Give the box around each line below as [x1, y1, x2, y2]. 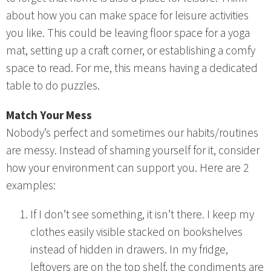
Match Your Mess [6, 106, 92, 124]
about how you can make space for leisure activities [6, 7, 249, 25]
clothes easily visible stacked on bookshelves [30, 223, 243, 241]
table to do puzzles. [6, 77, 100, 95]
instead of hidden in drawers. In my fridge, [30, 241, 228, 258]
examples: [6, 177, 56, 194]
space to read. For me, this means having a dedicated [6, 60, 258, 77]
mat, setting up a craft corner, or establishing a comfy [6, 42, 255, 60]
